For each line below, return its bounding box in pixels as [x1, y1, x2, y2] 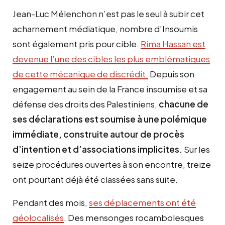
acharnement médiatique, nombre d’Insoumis [13, 23, 198, 34]
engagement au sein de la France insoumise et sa [13, 83, 207, 94]
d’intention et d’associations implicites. [13, 143, 182, 155]
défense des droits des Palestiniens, [13, 98, 159, 109]
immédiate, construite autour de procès [13, 128, 184, 140]
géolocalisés [13, 211, 64, 223]
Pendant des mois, [13, 196, 89, 208]
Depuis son [148, 68, 194, 79]
